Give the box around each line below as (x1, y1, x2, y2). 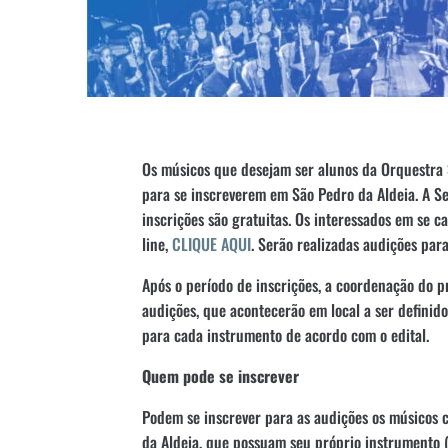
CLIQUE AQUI (172, 231, 251, 256)
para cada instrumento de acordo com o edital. (142, 322, 433, 347)
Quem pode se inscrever (142, 363, 299, 388)
